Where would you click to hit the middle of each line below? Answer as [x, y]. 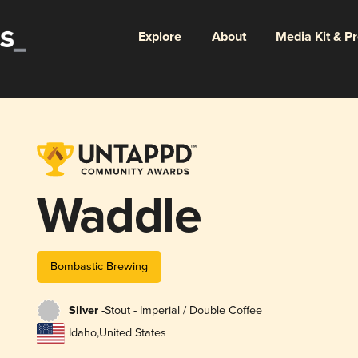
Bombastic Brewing [99, 266]
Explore [159, 37]
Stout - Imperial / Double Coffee [183, 311]
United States [132, 333]
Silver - [86, 311]
